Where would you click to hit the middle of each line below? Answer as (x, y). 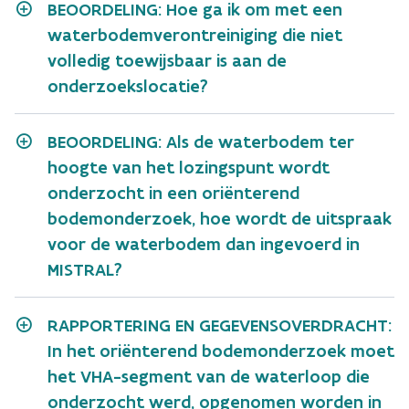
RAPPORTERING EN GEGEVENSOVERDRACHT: (220, 325)
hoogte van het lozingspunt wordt (189, 167)
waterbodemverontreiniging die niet (195, 35)
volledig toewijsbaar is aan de (167, 60)
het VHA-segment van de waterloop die (209, 376)
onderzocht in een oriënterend (173, 193)
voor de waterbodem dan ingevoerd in (204, 244)
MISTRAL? (85, 269)
